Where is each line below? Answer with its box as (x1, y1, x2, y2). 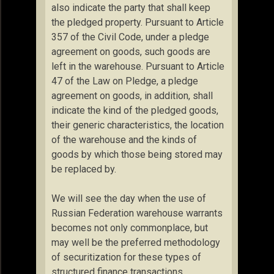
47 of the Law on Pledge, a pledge (51, 75, 198, 87)
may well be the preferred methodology (51, 237, 220, 248)
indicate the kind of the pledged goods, (51, 105, 218, 116)
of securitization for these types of (51, 251, 201, 263)
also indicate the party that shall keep (51, 2, 210, 13)
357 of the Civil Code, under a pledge (51, 31, 209, 43)
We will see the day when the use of (51, 193, 206, 204)
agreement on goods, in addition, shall (51, 90, 213, 102)
